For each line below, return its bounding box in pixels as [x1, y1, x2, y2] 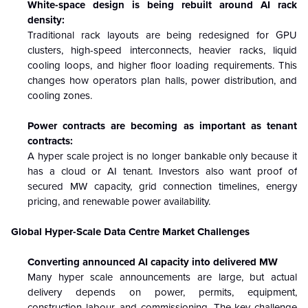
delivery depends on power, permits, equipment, [27, 285, 297, 298]
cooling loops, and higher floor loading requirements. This [27, 58, 297, 71]
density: [27, 13, 65, 26]
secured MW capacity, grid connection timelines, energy [27, 179, 297, 192]
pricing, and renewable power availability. [27, 195, 210, 208]
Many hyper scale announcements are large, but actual [27, 270, 297, 283]
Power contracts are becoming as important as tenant [27, 119, 297, 132]
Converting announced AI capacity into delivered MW [27, 255, 278, 268]
